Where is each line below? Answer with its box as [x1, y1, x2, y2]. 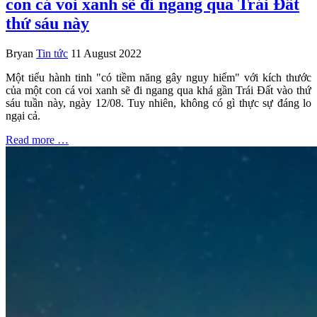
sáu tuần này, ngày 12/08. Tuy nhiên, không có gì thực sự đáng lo [6, 97, 311, 110]
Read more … [6, 134, 69, 146]
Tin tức [36, 47, 68, 60]
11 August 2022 [71, 47, 142, 60]
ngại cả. [6, 110, 40, 122]
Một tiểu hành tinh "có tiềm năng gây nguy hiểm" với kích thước [6, 71, 311, 84]
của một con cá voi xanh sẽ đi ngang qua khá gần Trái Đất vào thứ [6, 84, 311, 97]
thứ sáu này [6, 14, 89, 33]
